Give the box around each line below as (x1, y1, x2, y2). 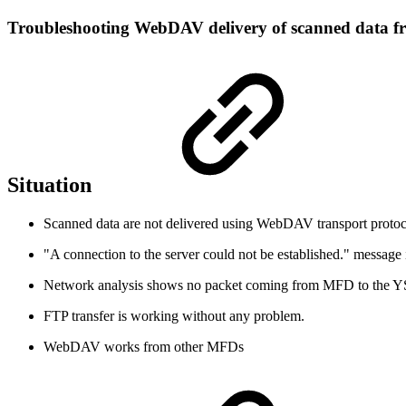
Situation (7, 172, 97, 197)
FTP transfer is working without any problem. (43, 307, 304, 324)
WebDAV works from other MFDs (43, 338, 244, 354)
